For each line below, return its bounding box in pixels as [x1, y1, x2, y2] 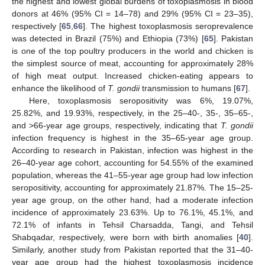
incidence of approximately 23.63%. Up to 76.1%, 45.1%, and [12, 207, 253, 217]
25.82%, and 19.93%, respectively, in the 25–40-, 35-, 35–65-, [12, 108, 253, 118]
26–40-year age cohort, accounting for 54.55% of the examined [12, 157, 253, 167]
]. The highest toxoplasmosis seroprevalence [83, 21, 254, 31]
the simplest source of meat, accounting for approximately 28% [12, 58, 253, 68]
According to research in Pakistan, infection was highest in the [12, 145, 253, 155]
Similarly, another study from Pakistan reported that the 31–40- [12, 244, 253, 254]
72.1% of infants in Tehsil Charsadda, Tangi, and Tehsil [12, 219, 253, 230]
